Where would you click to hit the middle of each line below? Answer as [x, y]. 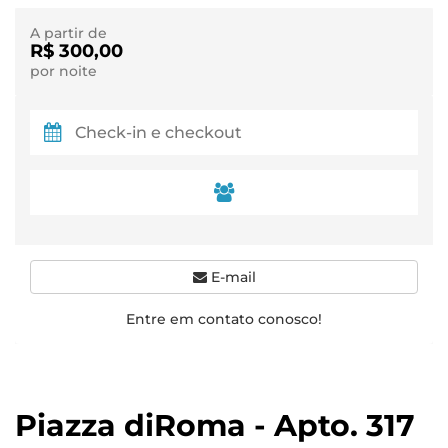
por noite [63, 71]
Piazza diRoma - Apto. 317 [215, 425]
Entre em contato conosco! [224, 319]
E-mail [231, 277]
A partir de [68, 33]
